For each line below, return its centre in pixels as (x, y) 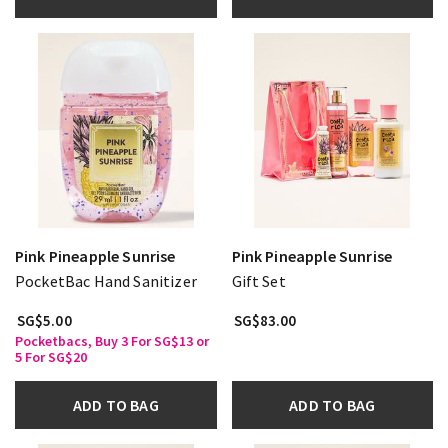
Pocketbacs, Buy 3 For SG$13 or (112, 340)
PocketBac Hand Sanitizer (106, 280)
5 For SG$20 (51, 356)
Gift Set (258, 280)
